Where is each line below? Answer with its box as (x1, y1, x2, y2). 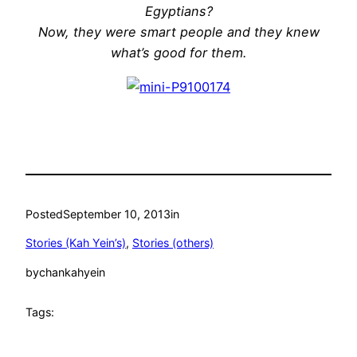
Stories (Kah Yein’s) (25, 236, 126, 250)
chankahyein (39, 265, 105, 279)
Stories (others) (132, 236, 214, 250)
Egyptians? (144, 3, 213, 20)
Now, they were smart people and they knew (37, 24, 320, 41)
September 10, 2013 (63, 207, 171, 222)
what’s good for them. (111, 45, 246, 61)
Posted (25, 207, 63, 222)
